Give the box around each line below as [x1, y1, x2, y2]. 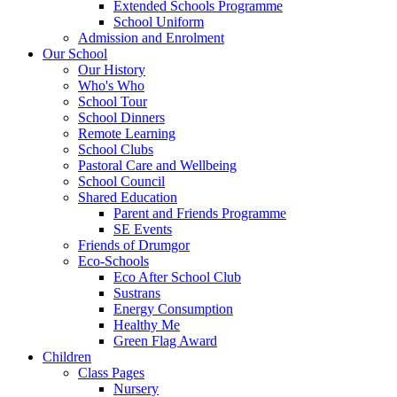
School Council [78, 173, 165, 189]
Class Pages [78, 364, 144, 380]
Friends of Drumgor [78, 237, 190, 253]
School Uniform [113, 13, 204, 29]
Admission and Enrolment [78, 29, 224, 45]
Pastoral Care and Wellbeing [78, 157, 237, 173]
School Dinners [78, 109, 165, 125]
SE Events [113, 221, 172, 237]
